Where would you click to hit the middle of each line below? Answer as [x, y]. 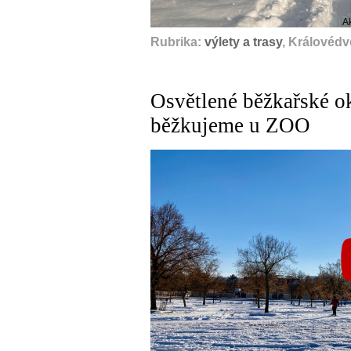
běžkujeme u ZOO [230, 125]
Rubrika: [177, 42]
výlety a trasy [243, 42]
